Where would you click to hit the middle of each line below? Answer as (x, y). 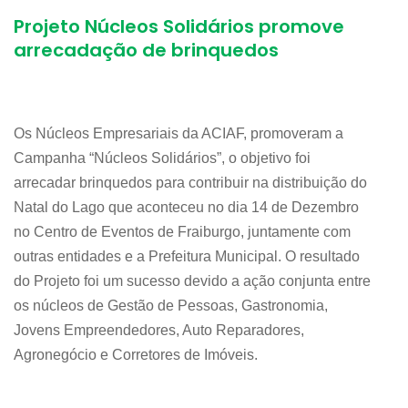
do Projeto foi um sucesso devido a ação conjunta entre (192, 281)
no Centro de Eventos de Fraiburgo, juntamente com (182, 232)
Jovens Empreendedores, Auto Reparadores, (159, 331)
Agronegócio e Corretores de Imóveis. (136, 355)
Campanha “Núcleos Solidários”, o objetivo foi (162, 158)
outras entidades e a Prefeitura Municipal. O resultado (187, 257)
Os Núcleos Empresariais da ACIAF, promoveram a (178, 134)
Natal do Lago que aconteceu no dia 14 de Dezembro (186, 208)
